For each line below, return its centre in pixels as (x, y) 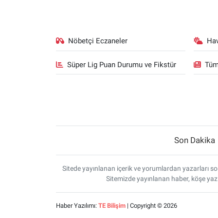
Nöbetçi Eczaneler (98, 41)
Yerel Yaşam (50, 9)
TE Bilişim (112, 206)
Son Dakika (194, 140)
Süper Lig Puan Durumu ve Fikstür (122, 64)
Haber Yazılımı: (77, 206)
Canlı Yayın (48, 34)
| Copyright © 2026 (151, 206)
